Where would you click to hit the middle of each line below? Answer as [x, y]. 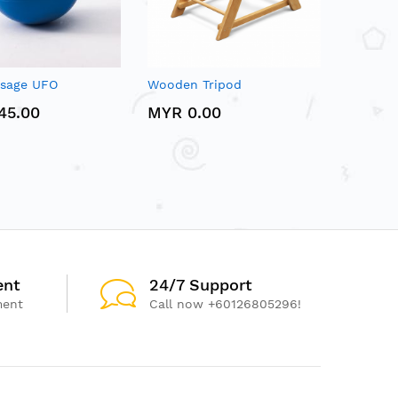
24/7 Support [201, 284]
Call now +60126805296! [225, 303]
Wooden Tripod [195, 84]
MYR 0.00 [184, 112]
